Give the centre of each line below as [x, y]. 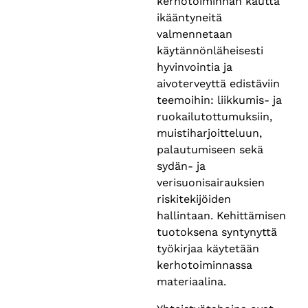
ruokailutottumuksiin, [214, 116]
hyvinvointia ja [195, 67]
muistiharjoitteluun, [209, 133]
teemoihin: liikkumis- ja [219, 100]
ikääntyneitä [189, 17]
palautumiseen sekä [210, 149]
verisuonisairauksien [211, 182]
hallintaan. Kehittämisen [221, 215]
